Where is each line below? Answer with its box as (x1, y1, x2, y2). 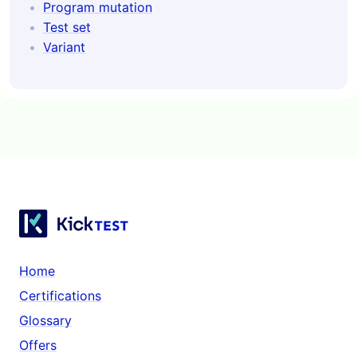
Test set (43, 19, 91, 36)
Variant (43, 39, 85, 56)
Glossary (19, 312, 72, 328)
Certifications (19, 288, 101, 304)
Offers (19, 337, 57, 353)
